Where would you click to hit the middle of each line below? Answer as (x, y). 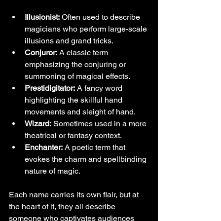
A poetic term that (95, 147)
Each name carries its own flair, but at (75, 194)
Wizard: (38, 123)
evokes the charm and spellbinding (87, 159)
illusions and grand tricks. (69, 40)
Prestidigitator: (50, 88)
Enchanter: (44, 147)
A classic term (84, 52)
